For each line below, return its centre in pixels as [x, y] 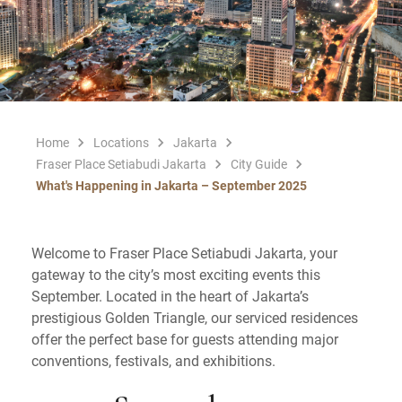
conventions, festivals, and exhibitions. [153, 360]
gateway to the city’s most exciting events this [176, 274]
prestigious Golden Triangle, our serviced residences [195, 317]
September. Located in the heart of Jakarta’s [170, 295]
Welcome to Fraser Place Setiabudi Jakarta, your [184, 252]
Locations [121, 142]
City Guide [259, 163]
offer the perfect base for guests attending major [185, 338]
